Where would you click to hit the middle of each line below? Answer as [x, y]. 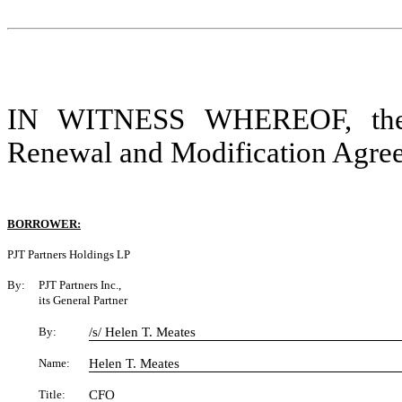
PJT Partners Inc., [80, 285]
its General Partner [83, 300]
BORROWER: [44, 224]
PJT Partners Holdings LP [69, 254]
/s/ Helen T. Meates [142, 332]
